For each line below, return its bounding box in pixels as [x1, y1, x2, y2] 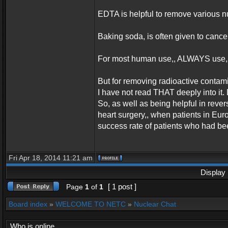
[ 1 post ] [106, 182, 138, 191]
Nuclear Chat [134, 200, 176, 208]
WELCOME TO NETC [55, 200, 126, 208]
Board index [9, 200, 47, 208]
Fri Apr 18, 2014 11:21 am [9, 154, 93, 162]
